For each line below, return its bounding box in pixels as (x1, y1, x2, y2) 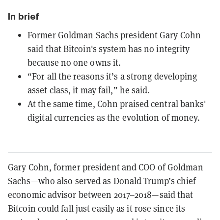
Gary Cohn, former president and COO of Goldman (8, 161, 203, 173)
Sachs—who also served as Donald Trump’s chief (8, 175, 196, 187)
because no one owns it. (27, 56, 121, 68)
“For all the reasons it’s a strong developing (27, 70, 197, 82)
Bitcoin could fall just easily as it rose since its (8, 202, 186, 214)
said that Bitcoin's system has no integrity (27, 43, 190, 55)
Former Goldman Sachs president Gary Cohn (27, 29, 201, 41)
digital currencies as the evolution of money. (27, 111, 200, 123)
